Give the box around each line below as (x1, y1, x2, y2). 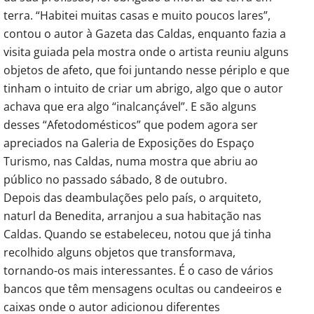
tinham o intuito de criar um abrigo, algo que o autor (4, 80, 283, 96)
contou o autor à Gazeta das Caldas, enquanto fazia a (4, 25, 286, 41)
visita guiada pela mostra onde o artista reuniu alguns (4, 43, 289, 60)
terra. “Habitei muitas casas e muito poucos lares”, (4, 7, 271, 23)
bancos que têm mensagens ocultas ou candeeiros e (4, 280, 282, 296)
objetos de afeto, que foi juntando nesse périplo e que (4, 62, 289, 78)
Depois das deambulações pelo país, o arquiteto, (4, 189, 261, 205)
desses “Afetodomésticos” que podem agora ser (4, 116, 258, 132)
